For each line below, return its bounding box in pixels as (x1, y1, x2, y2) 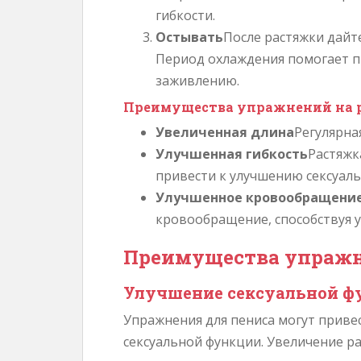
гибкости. (156, 6, 215, 24)
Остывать (156, 28, 223, 46)
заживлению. (156, 72, 239, 89)
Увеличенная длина (156, 123, 294, 141)
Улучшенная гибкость (156, 145, 308, 163)
